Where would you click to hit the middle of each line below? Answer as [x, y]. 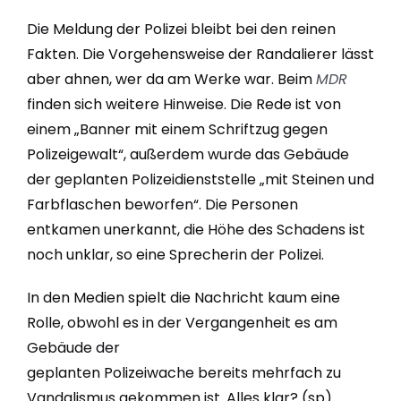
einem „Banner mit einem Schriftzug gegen [177, 129]
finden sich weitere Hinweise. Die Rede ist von [183, 104]
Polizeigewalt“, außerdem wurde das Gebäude [188, 154]
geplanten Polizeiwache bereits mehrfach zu [183, 372]
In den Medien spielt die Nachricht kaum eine [183, 297]
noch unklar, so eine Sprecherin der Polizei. [175, 254]
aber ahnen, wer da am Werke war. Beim [171, 79]
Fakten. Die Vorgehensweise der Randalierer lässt [200, 54]
